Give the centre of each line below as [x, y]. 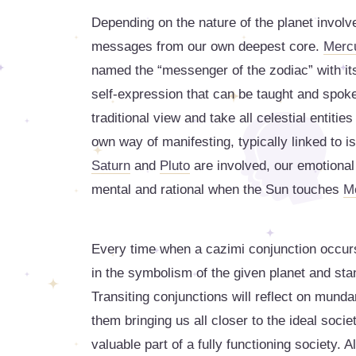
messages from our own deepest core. [207, 46]
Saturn [111, 166]
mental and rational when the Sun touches [217, 190]
